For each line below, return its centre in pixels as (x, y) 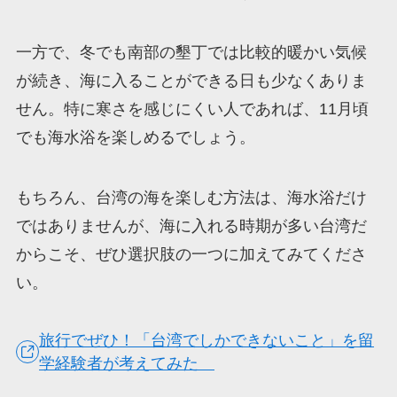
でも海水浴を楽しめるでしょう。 (135, 138)
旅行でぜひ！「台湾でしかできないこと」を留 (207, 340)
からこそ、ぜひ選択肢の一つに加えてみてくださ (191, 254)
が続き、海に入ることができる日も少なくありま (191, 81)
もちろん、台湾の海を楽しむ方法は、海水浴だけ (191, 197)
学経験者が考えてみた (127, 363)
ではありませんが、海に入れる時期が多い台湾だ (191, 226)
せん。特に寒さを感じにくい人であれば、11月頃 (192, 109)
